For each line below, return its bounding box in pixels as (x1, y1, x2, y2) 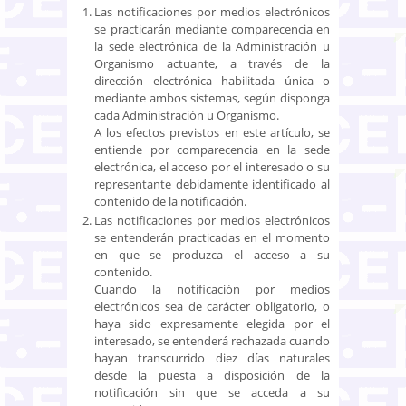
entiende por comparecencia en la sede (94, 140, 330, 158)
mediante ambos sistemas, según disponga (94, 89, 330, 106)
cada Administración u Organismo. (94, 106, 279, 123)
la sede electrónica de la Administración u (94, 37, 330, 54)
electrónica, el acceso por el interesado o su (94, 158, 330, 175)
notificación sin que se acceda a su (94, 383, 330, 401)
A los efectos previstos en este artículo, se (94, 123, 330, 140)
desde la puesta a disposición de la (94, 366, 330, 383)
